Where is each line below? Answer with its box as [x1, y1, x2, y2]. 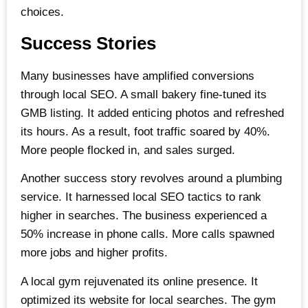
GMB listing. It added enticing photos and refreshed [21, 107, 284, 120]
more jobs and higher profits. [21, 246, 168, 260]
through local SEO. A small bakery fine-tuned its [21, 88, 267, 101]
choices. [21, 5, 64, 19]
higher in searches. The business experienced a [21, 209, 267, 223]
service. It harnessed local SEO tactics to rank [21, 190, 261, 204]
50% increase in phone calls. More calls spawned [21, 228, 274, 241]
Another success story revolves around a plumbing [21, 172, 282, 186]
